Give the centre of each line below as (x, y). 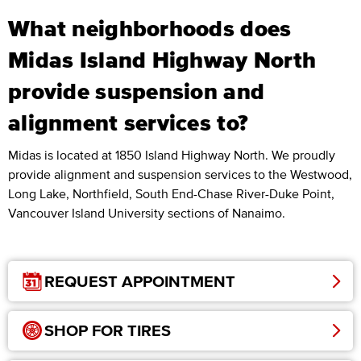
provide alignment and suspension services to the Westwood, (180, 174)
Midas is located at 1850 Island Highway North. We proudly (172, 155)
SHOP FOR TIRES (108, 331)
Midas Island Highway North (162, 60)
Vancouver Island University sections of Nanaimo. (147, 213)
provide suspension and (137, 91)
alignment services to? (129, 123)
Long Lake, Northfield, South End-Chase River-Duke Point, (171, 194)
